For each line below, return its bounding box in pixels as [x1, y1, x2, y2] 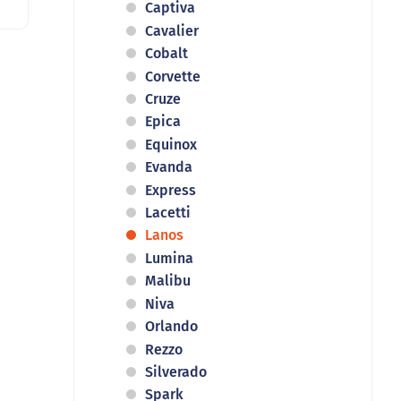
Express [145, 181, 196, 199]
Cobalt [145, 45, 188, 63]
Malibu [145, 272, 191, 290]
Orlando [145, 318, 198, 336]
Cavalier [145, 21, 199, 39]
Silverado [145, 363, 207, 380]
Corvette [145, 67, 200, 85]
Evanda [145, 158, 192, 176]
